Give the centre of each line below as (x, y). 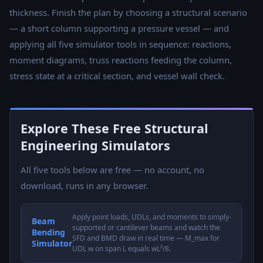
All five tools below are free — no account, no (112, 169)
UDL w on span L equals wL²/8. (122, 248)
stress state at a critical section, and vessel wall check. (117, 75)
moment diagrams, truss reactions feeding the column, (121, 60)
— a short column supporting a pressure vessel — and (119, 28)
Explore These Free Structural (114, 128)
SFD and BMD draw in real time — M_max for (146, 238)
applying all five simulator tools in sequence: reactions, (120, 44)
